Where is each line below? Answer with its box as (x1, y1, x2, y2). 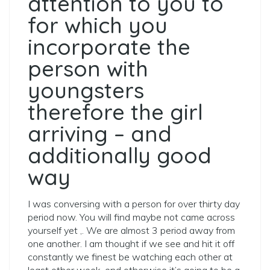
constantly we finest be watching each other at (28, 251, 233, 263)
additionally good (28, 142, 212, 169)
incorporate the (28, 33, 190, 60)
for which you (28, 11, 168, 39)
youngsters (28, 77, 144, 104)
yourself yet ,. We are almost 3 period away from (28, 224, 235, 236)
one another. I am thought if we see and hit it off (28, 237, 234, 250)
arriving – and (28, 120, 172, 147)
